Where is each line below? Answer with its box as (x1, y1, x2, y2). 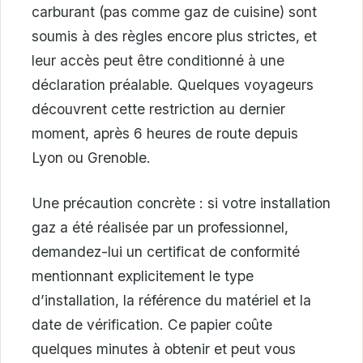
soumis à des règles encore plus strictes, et (32, 27, 317, 45)
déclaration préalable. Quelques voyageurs (32, 75, 314, 93)
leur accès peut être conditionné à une (32, 51, 284, 69)
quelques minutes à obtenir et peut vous (32, 340, 296, 357)
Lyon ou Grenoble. (32, 148, 151, 166)
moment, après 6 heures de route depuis (32, 124, 298, 142)
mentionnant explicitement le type (32, 267, 254, 284)
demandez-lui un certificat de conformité (32, 242, 300, 260)
